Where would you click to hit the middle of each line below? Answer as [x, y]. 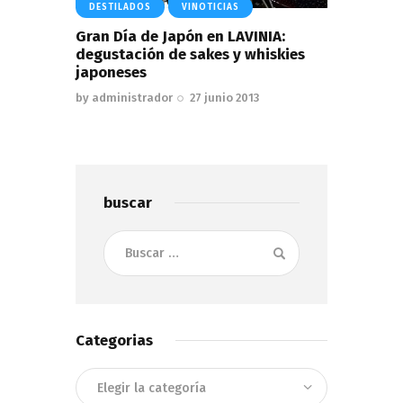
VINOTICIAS [210, 8]
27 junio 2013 [225, 97]
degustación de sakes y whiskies [190, 55]
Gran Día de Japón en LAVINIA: [180, 37]
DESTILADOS [120, 8]
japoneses [111, 73]
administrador [132, 97]
